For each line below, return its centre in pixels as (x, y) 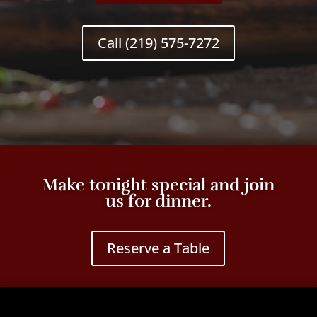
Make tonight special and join (158, 184)
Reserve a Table (158, 248)
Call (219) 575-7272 (158, 42)
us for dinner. (158, 201)
